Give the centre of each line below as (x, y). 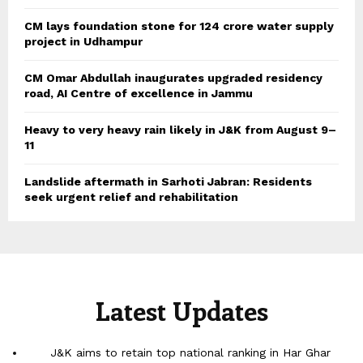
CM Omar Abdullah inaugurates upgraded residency (173, 77)
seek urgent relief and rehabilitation (131, 196)
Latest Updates (181, 310)
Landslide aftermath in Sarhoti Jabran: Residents (168, 181)
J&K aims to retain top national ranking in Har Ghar (190, 352)
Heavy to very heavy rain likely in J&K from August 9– (180, 129)
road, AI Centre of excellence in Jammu (139, 93)
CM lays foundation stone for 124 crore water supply (179, 26)
